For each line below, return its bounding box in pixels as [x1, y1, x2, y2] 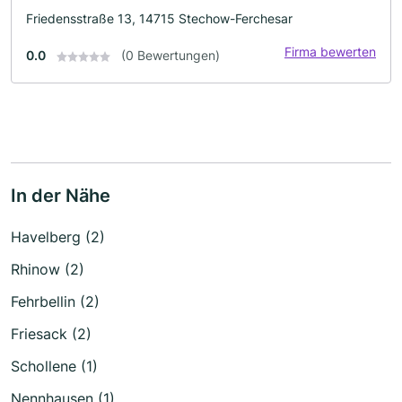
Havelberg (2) [11, 228, 105, 246]
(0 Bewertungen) [121, 48, 220, 63]
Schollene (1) [11, 357, 98, 375]
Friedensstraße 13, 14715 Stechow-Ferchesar [26, 11, 293, 26]
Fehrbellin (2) [11, 293, 100, 310]
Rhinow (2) [11, 260, 84, 278]
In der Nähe [11, 185, 110, 206]
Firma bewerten [284, 44, 376, 59]
